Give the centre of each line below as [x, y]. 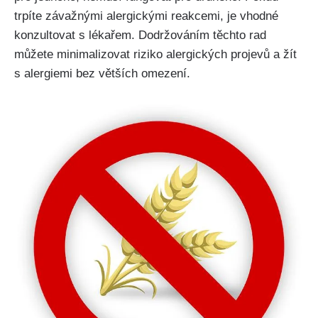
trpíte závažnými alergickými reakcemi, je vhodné [146, 16]
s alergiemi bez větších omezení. [102, 74]
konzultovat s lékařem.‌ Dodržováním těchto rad [140, 35]
